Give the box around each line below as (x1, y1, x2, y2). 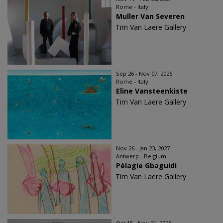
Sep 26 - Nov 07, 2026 (116, 70, 172, 78)
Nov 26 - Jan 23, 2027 (116, 144, 170, 152)
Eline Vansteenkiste (116, 86, 188, 96)
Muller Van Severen (116, 11, 185, 21)
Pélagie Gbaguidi (116, 161, 177, 171)
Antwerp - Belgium (116, 152, 166, 160)
